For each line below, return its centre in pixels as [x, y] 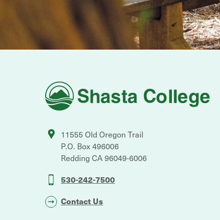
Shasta [57, 86]
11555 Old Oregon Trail [102, 134]
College [58, 95]
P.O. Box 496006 [90, 146]
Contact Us [82, 201]
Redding [75, 158]
